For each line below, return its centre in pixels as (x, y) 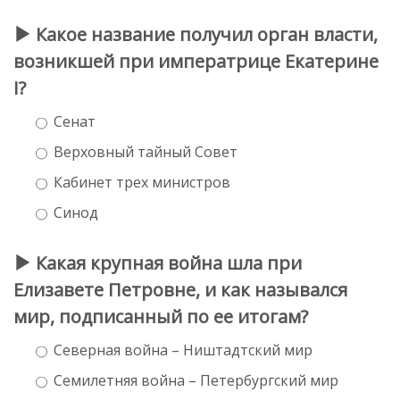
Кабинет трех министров (142, 182)
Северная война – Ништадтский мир (183, 350)
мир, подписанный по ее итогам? (161, 316)
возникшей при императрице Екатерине (196, 61)
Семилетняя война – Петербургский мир (196, 380)
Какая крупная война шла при (167, 262)
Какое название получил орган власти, (204, 34)
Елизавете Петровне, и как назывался (180, 289)
